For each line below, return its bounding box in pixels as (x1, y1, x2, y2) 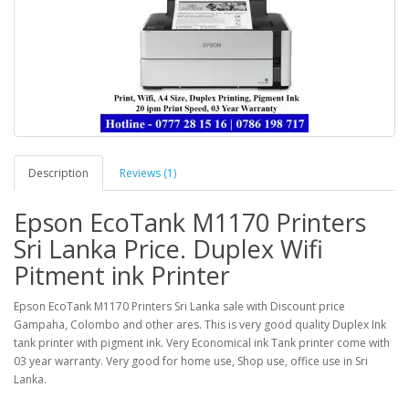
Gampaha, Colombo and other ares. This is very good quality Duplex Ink (14, 317, 386, 332)
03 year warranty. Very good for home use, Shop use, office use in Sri (14, 353, 368, 369)
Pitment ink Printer (14, 258, 230, 292)
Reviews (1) (120, 165, 176, 181)
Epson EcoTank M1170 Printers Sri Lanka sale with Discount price (14, 299, 345, 314)
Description (28, 165, 89, 181)
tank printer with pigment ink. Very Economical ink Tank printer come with (14, 335, 390, 351)
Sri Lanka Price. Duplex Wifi (14, 232, 323, 266)
